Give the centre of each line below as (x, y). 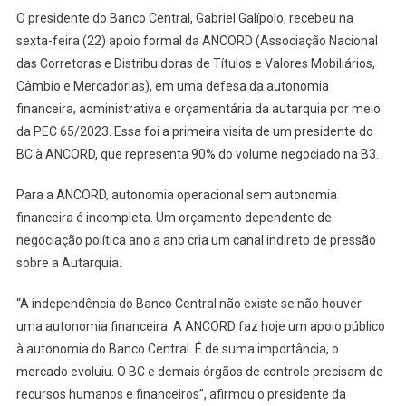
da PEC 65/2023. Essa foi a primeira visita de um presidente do (194, 131)
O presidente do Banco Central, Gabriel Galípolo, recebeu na (184, 18)
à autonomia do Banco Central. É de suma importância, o (177, 348)
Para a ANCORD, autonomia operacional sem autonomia (176, 194)
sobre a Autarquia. (68, 262)
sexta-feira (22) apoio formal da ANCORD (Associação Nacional (197, 40)
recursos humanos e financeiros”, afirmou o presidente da (181, 394)
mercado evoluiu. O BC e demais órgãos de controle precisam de (199, 371)
